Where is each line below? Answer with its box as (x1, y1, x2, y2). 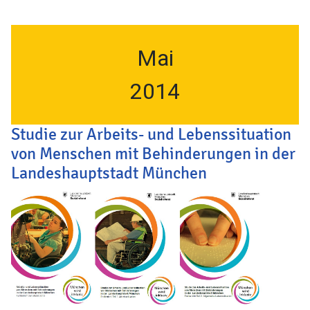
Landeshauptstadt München (11, 163, 207, 183)
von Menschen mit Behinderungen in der (11, 143, 295, 163)
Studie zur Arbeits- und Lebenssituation (11, 124, 291, 144)
